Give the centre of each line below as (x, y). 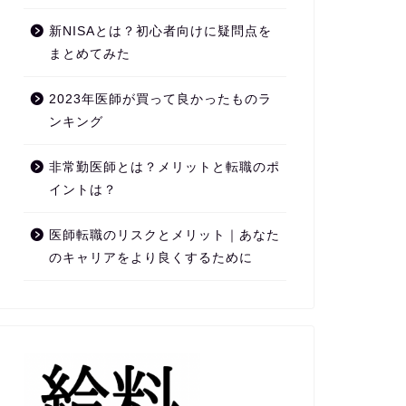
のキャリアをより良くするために (150, 258)
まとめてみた (89, 54)
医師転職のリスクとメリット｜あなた (164, 235)
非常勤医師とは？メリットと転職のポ (164, 167)
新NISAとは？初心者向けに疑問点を (160, 31)
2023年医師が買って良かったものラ (160, 99)
